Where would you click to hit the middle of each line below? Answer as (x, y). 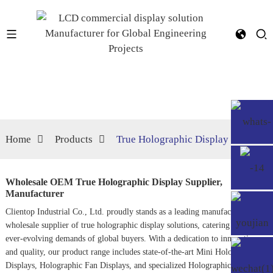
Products (73, 139)
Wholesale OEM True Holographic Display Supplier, (114, 182)
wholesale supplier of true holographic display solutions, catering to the (128, 225)
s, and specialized (157, 265)
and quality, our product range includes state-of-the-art (101, 252)
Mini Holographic (227, 252)
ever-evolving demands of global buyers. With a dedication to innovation (131, 239)
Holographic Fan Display (83, 265)
